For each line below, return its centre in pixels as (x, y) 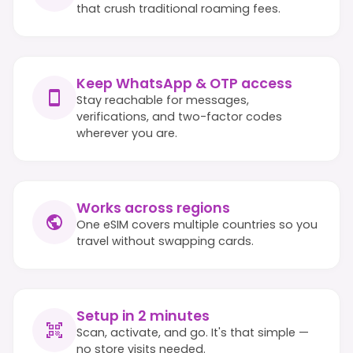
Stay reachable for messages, (163, 100)
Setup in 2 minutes (143, 316)
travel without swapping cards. (165, 241)
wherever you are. (127, 133)
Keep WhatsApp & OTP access (184, 83)
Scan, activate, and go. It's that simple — (193, 332)
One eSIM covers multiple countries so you (197, 224)
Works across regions (153, 208)
